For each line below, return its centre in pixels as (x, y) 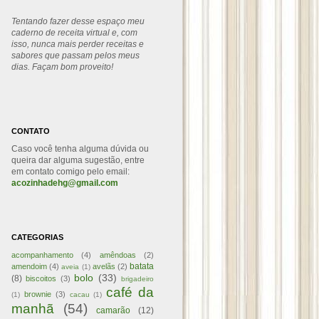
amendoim (29, 266)
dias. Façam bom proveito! (62, 67)
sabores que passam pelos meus (75, 56)
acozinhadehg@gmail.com (65, 183)
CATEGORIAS (37, 237)
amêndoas (117, 255)
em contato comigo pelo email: (70, 172)
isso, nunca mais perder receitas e (78, 44)
